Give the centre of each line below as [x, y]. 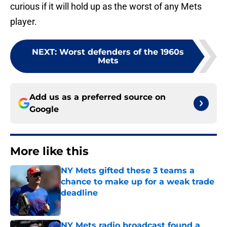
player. [24, 22]
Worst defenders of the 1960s [122, 52]
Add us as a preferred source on [98, 97]
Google [44, 109]
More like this [49, 152]
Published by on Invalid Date [104, 203]
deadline [79, 193]
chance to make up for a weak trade [138, 182]
